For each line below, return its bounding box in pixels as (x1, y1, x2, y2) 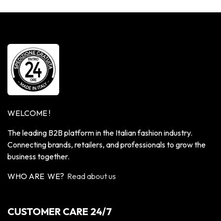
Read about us (67, 171, 116, 182)
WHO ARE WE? (7, 171, 67, 182)
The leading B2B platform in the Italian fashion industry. (7, 128, 192, 138)
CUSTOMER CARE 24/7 (7, 205, 112, 218)
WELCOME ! (7, 108, 50, 118)
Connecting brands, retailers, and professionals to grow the (7, 140, 206, 150)
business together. (7, 151, 70, 162)
